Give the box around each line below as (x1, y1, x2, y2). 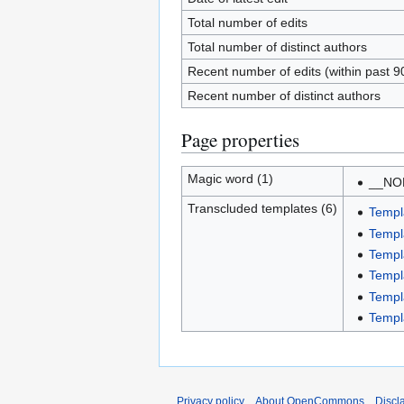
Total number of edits (187, 15, 308, 30)
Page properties (181, 127, 299, 152)
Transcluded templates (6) (187, 201, 337, 216)
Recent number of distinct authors (187, 88, 381, 103)
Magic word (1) (187, 171, 273, 186)
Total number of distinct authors (187, 40, 367, 54)
